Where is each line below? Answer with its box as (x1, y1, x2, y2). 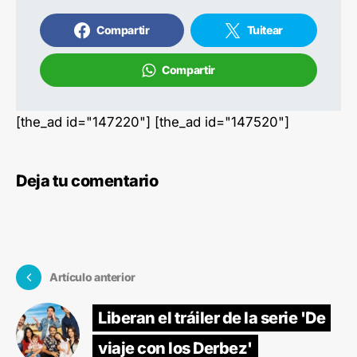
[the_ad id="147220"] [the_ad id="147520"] (16, 113, 289, 130)
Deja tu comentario (16, 171, 158, 190)
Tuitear (246, 22, 284, 37)
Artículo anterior (49, 270, 136, 284)
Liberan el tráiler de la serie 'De (98, 308, 325, 328)
